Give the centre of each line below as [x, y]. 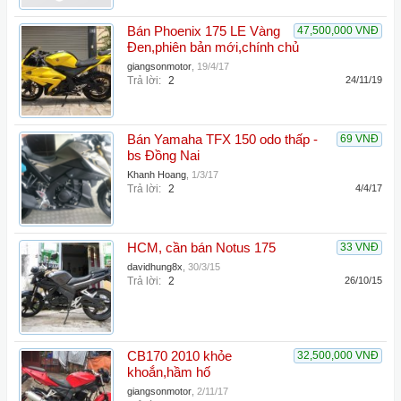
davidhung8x [155, 267]
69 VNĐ [359, 139]
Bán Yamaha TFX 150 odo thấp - [222, 140]
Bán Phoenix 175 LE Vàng [204, 31]
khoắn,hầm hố [169, 372]
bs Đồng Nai [163, 156]
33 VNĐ [359, 247]
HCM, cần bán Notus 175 [201, 248]
